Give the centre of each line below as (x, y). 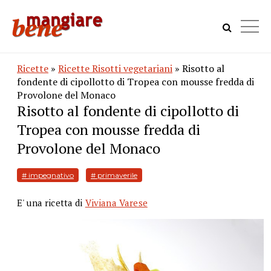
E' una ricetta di (51, 203)
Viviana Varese (116, 203)
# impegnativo (48, 175)
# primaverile (114, 175)
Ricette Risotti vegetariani (115, 68)
